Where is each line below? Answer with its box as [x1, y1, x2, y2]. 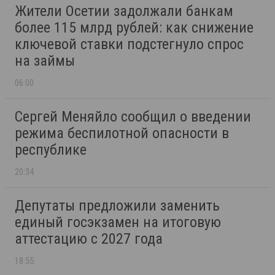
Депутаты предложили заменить [15, 197, 220, 215]
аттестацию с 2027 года [15, 230, 163, 248]
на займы [15, 52, 75, 70]
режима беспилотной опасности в [15, 125, 229, 142]
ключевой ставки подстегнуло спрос [15, 36, 244, 53]
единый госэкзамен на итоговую [15, 214, 221, 231]
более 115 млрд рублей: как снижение [15, 19, 254, 37]
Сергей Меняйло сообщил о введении [15, 108, 251, 126]
